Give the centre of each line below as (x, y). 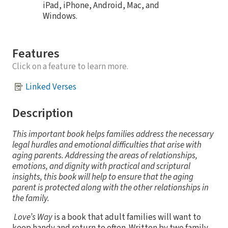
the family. (31, 199)
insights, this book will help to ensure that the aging (103, 177)
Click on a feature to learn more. (70, 67)
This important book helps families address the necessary (113, 135)
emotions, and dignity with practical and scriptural (101, 167)
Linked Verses (51, 87)
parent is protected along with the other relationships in (110, 188)
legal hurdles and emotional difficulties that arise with (107, 145)
